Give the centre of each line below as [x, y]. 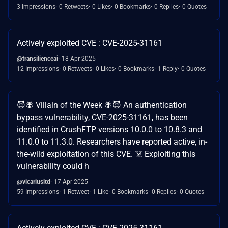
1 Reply [168, 68]
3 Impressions [36, 6]
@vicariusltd [34, 181]
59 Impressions [38, 192]
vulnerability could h [53, 166]
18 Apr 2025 [79, 58]
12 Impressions [38, 68]
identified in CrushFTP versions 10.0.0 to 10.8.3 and [109, 129]
